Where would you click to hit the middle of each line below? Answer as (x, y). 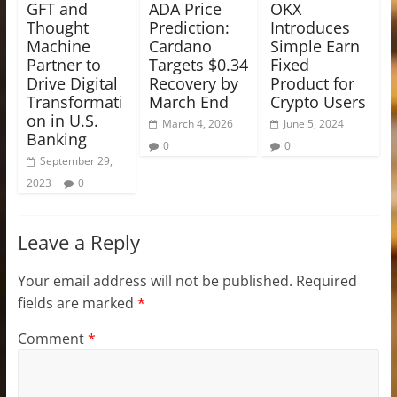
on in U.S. (62, 120)
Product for (313, 83)
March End (188, 101)
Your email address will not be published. (155, 280)
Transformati (74, 101)
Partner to (63, 64)
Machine (58, 46)
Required (326, 280)
